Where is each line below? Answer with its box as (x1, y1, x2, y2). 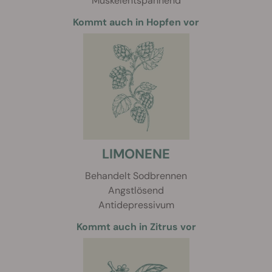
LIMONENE (102, 145, 170, 163)
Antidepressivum (98, 199, 174, 212)
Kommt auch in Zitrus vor (76, 220, 196, 234)
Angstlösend (108, 184, 164, 197)
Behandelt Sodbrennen (85, 169, 187, 183)
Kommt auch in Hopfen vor (73, 16, 199, 29)
